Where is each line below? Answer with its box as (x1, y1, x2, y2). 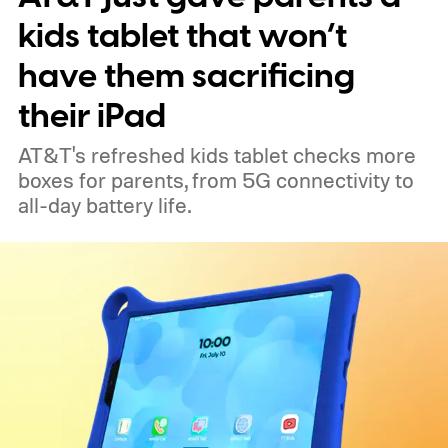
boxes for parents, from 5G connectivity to (17, 167, 414, 194)
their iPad (17, 93, 166, 141)
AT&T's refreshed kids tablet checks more (17, 142, 416, 169)
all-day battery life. (17, 192, 191, 219)
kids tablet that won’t (17, 13, 347, 61)
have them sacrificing (17, 53, 355, 101)
